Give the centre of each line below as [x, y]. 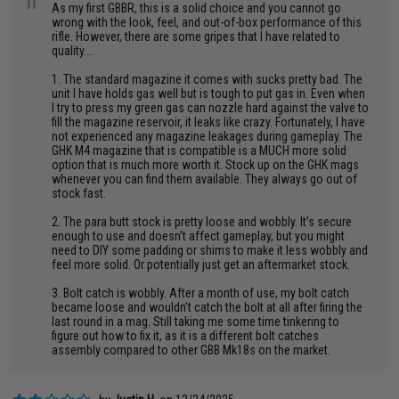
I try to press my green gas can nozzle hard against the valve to [211, 108]
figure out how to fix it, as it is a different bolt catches [186, 336]
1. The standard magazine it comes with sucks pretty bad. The [208, 79]
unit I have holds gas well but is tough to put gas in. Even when [209, 94]
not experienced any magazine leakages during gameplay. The [208, 136]
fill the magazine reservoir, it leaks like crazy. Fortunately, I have [209, 122]
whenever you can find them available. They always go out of [205, 179]
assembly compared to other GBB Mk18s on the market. [191, 350]
